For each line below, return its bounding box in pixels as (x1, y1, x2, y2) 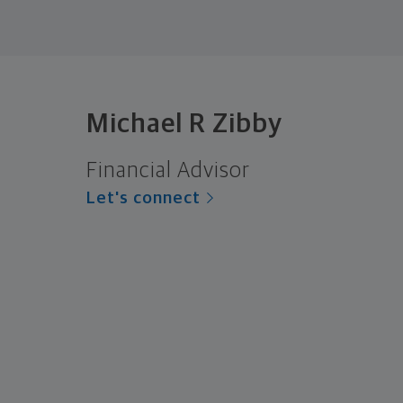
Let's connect (86, 189, 201, 207)
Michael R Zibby (86, 110, 282, 138)
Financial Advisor (86, 159, 250, 182)
